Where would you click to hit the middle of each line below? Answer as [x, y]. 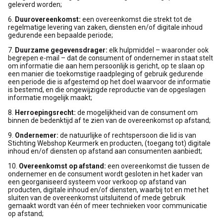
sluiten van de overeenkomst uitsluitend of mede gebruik [97, 197]
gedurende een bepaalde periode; [60, 35]
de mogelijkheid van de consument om [137, 112]
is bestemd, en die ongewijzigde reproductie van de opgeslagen [107, 89]
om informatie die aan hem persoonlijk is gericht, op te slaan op [106, 66]
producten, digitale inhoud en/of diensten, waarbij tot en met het [108, 190]
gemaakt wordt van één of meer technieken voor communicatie [108, 205]
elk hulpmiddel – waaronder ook [158, 50]
